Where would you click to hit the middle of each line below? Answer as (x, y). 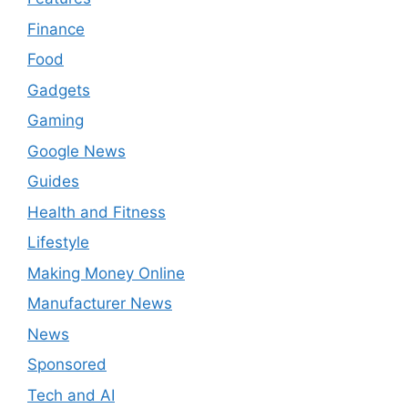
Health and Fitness (97, 212)
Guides (53, 182)
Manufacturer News (100, 304)
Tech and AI (71, 395)
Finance (56, 29)
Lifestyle (58, 243)
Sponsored (67, 365)
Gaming (56, 121)
